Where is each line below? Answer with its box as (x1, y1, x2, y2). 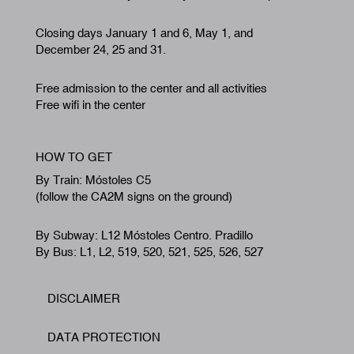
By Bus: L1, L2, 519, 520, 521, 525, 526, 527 (36, 85, 263, 99)
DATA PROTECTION (47, 170, 160, 184)
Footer (36, 137, 69, 151)
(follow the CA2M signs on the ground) (36, 29, 232, 43)
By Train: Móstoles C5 (36, 13, 151, 27)
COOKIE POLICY (47, 208, 141, 222)
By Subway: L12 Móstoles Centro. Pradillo (36, 68, 253, 82)
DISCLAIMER (47, 131, 120, 145)
